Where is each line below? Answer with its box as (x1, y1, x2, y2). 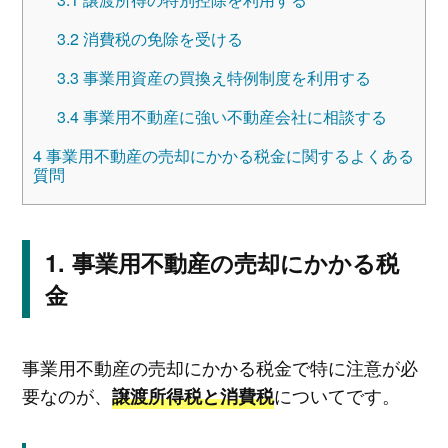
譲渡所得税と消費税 (111, 383, 274, 410)
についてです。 (273, 382, 400, 409)
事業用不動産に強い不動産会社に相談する (78, 104, 387, 128)
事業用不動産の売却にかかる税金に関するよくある (41, 143, 414, 167)
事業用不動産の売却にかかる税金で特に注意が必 (21, 354, 418, 381)
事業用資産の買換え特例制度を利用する (78, 65, 371, 89)
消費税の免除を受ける (78, 26, 243, 50)
